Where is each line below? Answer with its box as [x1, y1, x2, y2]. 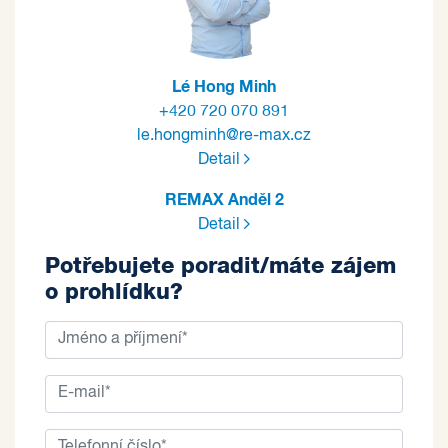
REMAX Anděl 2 [164, 191, 284, 208]
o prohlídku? [45, 280, 183, 303]
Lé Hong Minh [172, 78, 276, 95]
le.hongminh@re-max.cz [137, 127, 311, 144]
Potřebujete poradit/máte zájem [45, 254, 396, 277]
